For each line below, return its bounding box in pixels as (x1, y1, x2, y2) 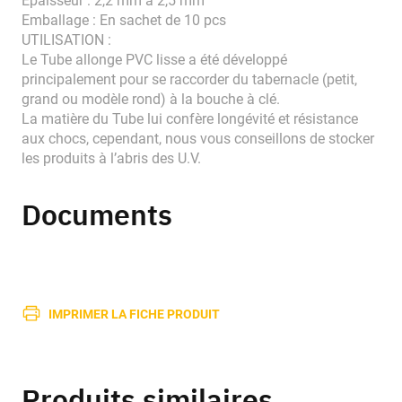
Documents (22, 196, 172, 234)
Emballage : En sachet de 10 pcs (22, 12, 226, 30)
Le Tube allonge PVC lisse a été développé (22, 51, 287, 69)
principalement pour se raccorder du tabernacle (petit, (22, 71, 357, 89)
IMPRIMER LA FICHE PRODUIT (48, 304, 220, 322)
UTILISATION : (22, 31, 111, 49)
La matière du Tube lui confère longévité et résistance (22, 110, 358, 128)
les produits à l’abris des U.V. (22, 150, 201, 168)
